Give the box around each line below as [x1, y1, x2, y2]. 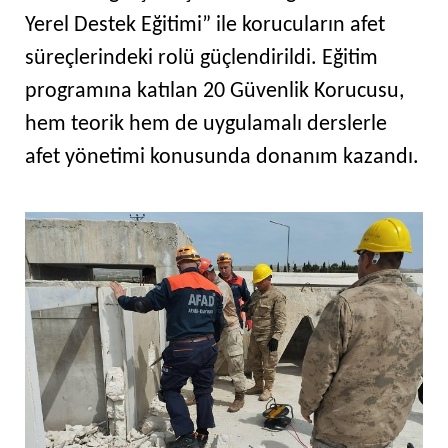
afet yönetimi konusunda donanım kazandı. [25, 145, 419, 169]
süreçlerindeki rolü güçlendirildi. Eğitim [25, 46, 378, 70]
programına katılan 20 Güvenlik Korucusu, [25, 79, 404, 103]
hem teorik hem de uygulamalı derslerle [25, 112, 387, 136]
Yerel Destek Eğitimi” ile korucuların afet [25, 13, 385, 37]
